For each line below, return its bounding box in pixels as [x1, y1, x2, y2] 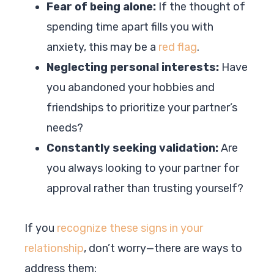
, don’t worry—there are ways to [84, 241, 242, 255]
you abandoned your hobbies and [46, 80, 215, 94]
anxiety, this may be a [46, 40, 158, 54]
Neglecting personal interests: [46, 60, 219, 74]
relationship [24, 241, 84, 255]
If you [24, 221, 57, 235]
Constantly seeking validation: [46, 141, 218, 155]
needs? [46, 120, 83, 135]
